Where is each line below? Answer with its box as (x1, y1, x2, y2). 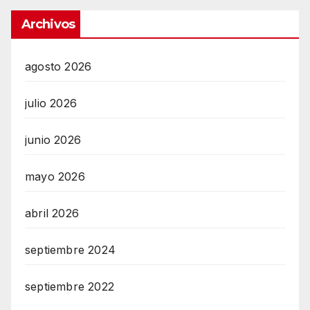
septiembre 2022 (25, 280, 114, 294)
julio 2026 (25, 96, 77, 111)
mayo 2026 (25, 170, 85, 184)
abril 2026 (25, 206, 79, 221)
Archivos (21, 17, 75, 33)
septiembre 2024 (25, 243, 116, 257)
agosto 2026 (25, 60, 92, 74)
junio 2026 (25, 133, 81, 147)
